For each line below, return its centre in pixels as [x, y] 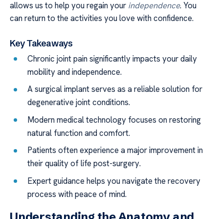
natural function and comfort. [79, 133]
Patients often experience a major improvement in [115, 150]
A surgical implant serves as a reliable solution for [115, 89]
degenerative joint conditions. [79, 102]
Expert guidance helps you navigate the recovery [114, 181]
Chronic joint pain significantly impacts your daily [112, 59]
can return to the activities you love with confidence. [102, 18]
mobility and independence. [75, 72]
